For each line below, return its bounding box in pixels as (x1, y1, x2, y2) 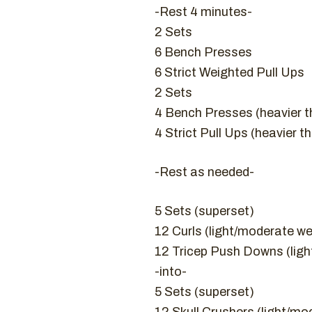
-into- (155, 265, 187, 279)
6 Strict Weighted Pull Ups (155, 65, 304, 79)
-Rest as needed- (155, 165, 254, 179)
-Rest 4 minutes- (155, 5, 252, 19)
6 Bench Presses (155, 45, 252, 59)
